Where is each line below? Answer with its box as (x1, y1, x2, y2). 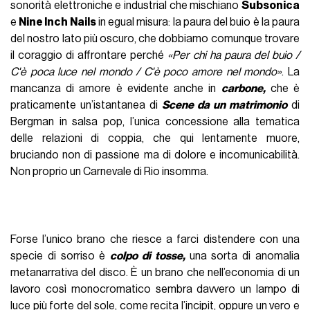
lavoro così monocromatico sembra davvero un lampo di (10, 284, 300, 295)
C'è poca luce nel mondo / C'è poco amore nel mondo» (10, 66, 282, 78)
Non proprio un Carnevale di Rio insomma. (10, 166, 209, 178)
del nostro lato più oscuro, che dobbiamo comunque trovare (10, 33, 300, 45)
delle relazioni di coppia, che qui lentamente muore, (10, 133, 300, 145)
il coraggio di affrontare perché (10, 50, 168, 62)
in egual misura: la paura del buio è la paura (95, 17, 300, 28)
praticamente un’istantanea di (10, 100, 163, 111)
